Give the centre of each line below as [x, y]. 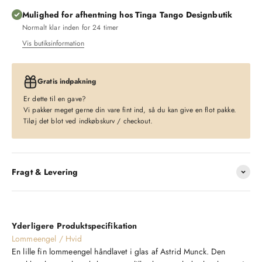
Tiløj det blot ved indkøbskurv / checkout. [88, 121]
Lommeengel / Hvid [47, 238]
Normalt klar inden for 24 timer [70, 27]
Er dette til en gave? [55, 99]
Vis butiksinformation [53, 43]
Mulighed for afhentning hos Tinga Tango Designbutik [127, 14]
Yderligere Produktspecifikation [75, 225]
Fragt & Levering [45, 172]
